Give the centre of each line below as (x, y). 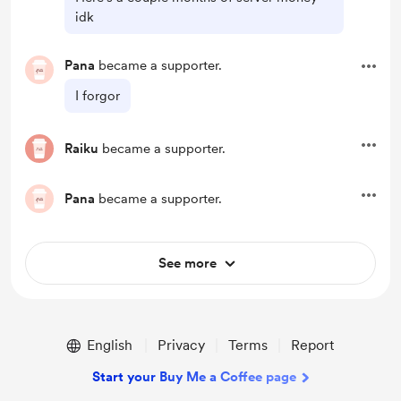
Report (312, 345)
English (109, 345)
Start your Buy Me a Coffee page (194, 377)
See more (187, 263)
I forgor (98, 96)
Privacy (181, 345)
